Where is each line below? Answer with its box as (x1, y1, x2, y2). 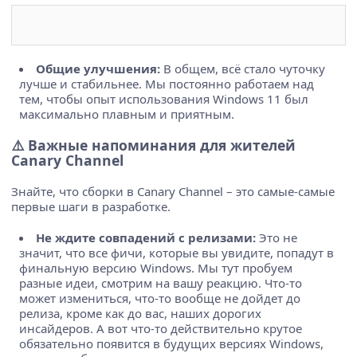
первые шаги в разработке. (11, 198, 171, 214)
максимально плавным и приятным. (19, 105, 234, 122)
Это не (256, 229, 297, 245)
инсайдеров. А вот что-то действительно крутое (19, 320, 302, 336)
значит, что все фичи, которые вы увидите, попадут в (19, 244, 334, 261)
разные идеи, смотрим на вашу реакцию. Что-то (19, 274, 302, 291)
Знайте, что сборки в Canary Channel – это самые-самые (11, 182, 335, 199)
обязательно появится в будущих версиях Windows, (19, 335, 324, 351)
